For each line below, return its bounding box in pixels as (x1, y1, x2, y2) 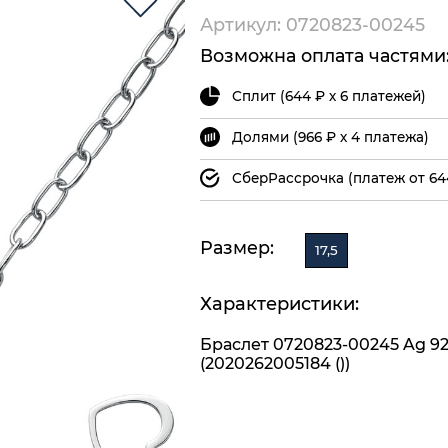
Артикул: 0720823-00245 (200, 13, 425, 35)
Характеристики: (200, 292, 359, 315)
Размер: (200, 236, 274, 258)
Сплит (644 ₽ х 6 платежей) (232, 87, 426, 104)
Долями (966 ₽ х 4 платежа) (232, 128, 429, 145)
